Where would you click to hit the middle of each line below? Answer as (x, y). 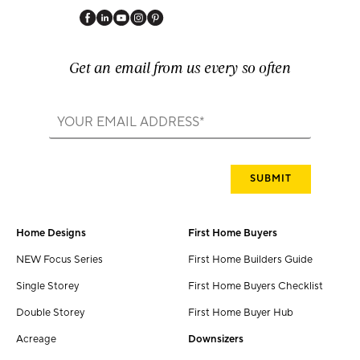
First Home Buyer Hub (241, 313)
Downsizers (216, 340)
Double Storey (50, 313)
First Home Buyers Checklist (256, 286)
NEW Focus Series (59, 260)
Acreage (36, 340)
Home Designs (51, 233)
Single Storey (47, 286)
